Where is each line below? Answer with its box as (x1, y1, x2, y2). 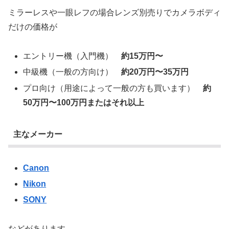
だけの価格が (8, 22, 57, 32)
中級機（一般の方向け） (23, 67, 122, 77)
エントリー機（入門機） (23, 52, 122, 61)
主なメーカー (13, 130, 62, 139)
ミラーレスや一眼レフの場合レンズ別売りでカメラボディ (8, 8, 221, 17)
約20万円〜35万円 (121, 67, 189, 77)
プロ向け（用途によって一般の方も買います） (23, 83, 203, 93)
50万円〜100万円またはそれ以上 (23, 98, 145, 107)
